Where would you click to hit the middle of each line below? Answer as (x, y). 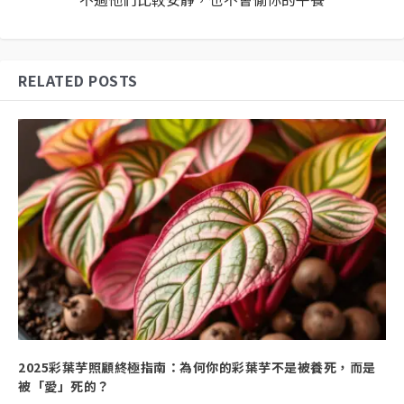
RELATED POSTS (78, 81)
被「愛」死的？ (64, 386)
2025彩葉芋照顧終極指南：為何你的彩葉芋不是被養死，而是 (197, 367)
